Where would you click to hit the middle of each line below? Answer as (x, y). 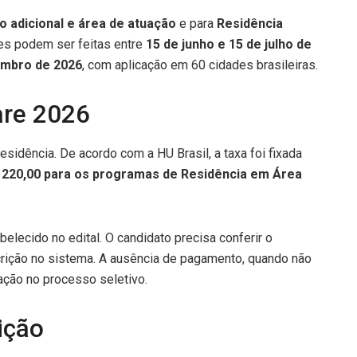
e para (196, 23)
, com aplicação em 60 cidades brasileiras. (200, 65)
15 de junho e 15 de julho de (229, 44)
